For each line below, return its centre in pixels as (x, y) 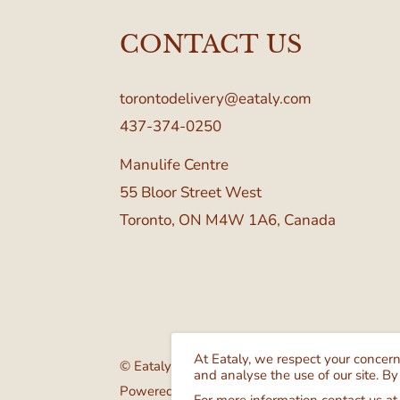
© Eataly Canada (171, 366)
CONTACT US (211, 44)
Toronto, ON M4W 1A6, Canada (228, 220)
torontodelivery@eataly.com (216, 98)
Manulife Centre (175, 164)
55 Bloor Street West (191, 192)
